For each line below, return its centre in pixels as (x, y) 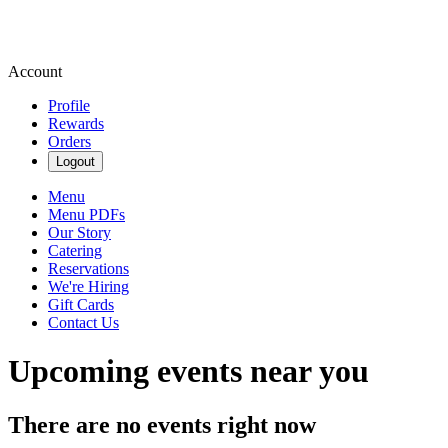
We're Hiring (88, 286)
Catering (75, 250)
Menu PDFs (86, 214)
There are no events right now (162, 424)
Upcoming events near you (188, 371)
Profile (69, 105)
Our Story (79, 232)
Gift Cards (81, 304)
